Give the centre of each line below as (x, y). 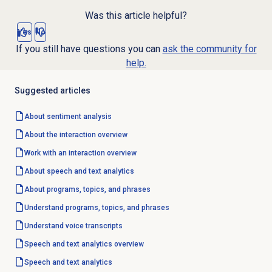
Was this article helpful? (136, 16)
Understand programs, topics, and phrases (97, 208)
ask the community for (209, 49)
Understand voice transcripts (73, 226)
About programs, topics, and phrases (87, 190)
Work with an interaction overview (80, 153)
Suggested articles (52, 91)
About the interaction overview (76, 135)
